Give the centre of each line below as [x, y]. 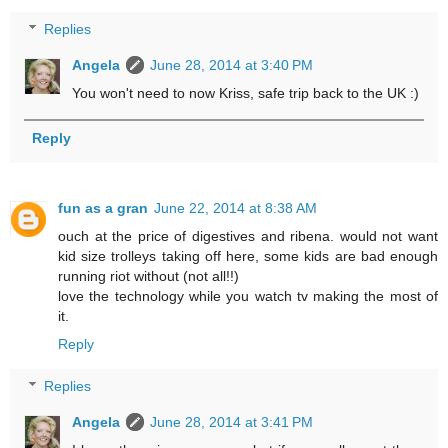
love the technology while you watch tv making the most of [248, 296]
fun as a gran [103, 208]
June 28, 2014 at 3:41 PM [232, 421]
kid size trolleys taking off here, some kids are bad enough [248, 256]
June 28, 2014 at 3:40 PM [232, 65]
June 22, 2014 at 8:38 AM [235, 208]
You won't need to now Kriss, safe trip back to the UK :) [246, 93]
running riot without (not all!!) [148, 276]
